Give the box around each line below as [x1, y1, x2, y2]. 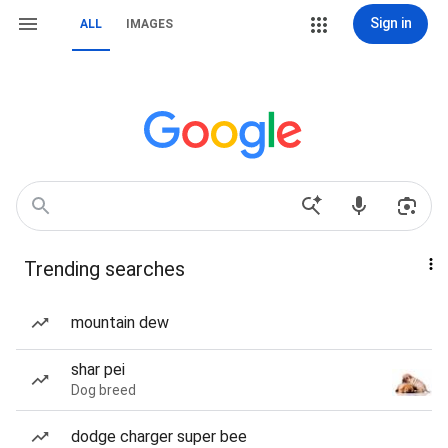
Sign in [369, 15, 412, 31]
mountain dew [71, 313, 169, 332]
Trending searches [24, 257, 185, 281]
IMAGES [126, 17, 173, 31]
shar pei [71, 360, 125, 379]
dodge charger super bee [71, 427, 247, 446]
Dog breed [71, 382, 136, 398]
